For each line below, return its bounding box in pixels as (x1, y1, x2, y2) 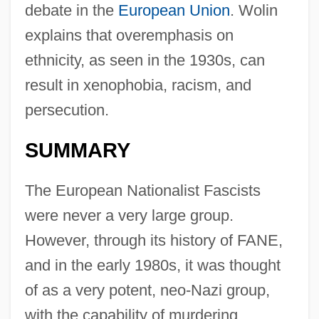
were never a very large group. (24, 206, 234, 224)
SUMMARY (24, 138, 130, 162)
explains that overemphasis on (24, 26, 234, 44)
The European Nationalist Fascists (24, 181, 261, 199)
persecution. (24, 100, 109, 119)
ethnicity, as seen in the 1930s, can (24, 51, 265, 69)
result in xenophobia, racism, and (24, 75, 251, 94)
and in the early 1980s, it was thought (24, 256, 281, 274)
